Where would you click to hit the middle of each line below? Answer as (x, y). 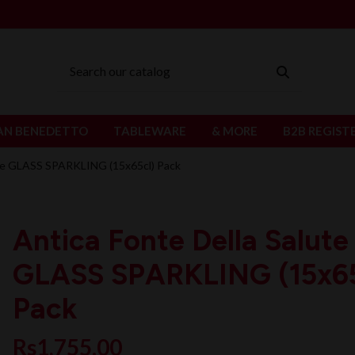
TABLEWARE (150, 130)
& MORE (235, 130)
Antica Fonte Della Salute (181, 241)
